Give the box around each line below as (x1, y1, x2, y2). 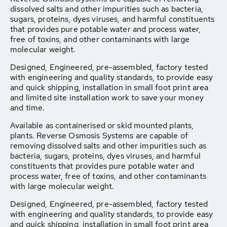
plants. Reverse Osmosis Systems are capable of (10, 130, 188, 141)
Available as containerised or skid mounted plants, (10, 120, 194, 131)
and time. (10, 102, 45, 113)
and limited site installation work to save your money (10, 92, 204, 103)
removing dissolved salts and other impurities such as (10, 140, 206, 151)
